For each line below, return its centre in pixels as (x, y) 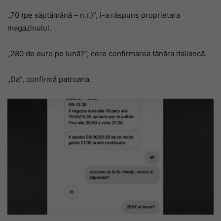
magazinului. (29, 28)
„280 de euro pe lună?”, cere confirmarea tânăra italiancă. (107, 53)
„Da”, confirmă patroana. (49, 79)
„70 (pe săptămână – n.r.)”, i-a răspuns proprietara (94, 15)
